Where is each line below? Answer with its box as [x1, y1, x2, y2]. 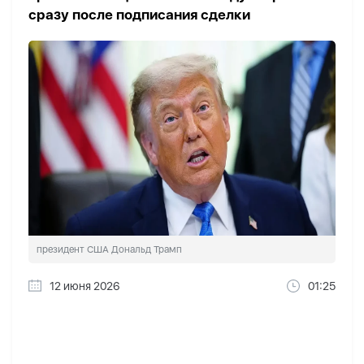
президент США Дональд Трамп [37, 244, 182, 256]
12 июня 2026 [50, 279, 119, 293]
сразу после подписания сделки [28, 6, 250, 23]
